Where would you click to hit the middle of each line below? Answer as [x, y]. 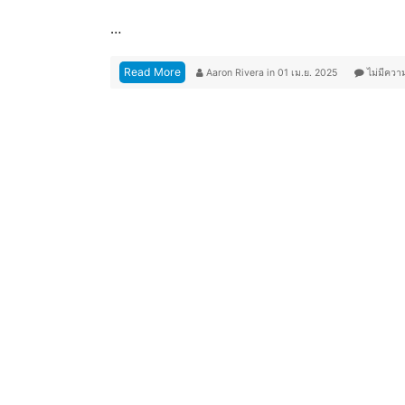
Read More [152, 72]
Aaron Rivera [236, 73]
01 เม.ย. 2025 [309, 73]
